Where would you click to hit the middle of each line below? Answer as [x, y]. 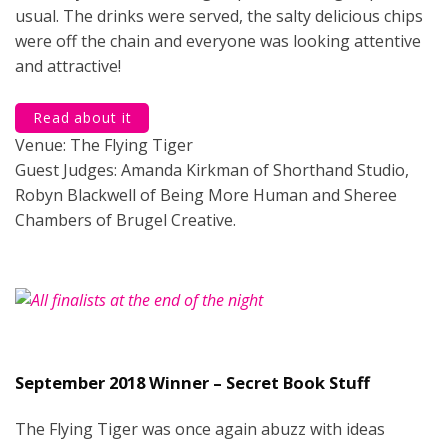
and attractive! [68, 65]
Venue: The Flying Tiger [104, 144]
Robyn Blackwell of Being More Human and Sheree [206, 194]
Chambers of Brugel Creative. [125, 219]
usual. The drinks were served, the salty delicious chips [219, 15]
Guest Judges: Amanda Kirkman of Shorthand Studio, [212, 169]
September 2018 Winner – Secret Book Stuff [192, 382]
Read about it [82, 117]
